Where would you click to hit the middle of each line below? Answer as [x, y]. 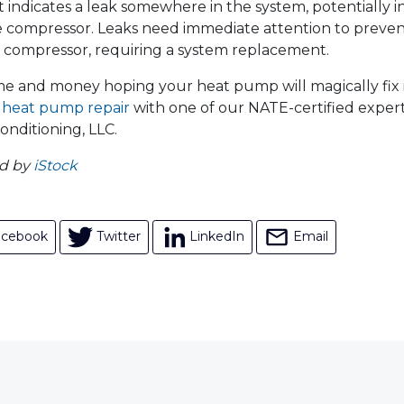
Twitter [119, 236]
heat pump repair [66, 108]
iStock [55, 165]
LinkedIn [217, 236]
